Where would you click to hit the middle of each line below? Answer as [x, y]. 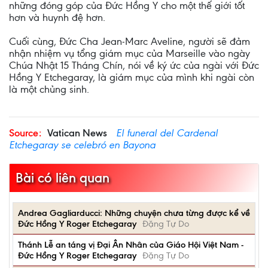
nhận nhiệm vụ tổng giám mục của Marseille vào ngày [130, 53]
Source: [25, 133]
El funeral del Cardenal [167, 133]
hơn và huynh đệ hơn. [57, 17]
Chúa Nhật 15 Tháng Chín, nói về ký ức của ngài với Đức [134, 65]
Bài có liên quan [63, 178]
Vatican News [77, 133]
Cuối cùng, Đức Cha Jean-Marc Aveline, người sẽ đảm [130, 41]
